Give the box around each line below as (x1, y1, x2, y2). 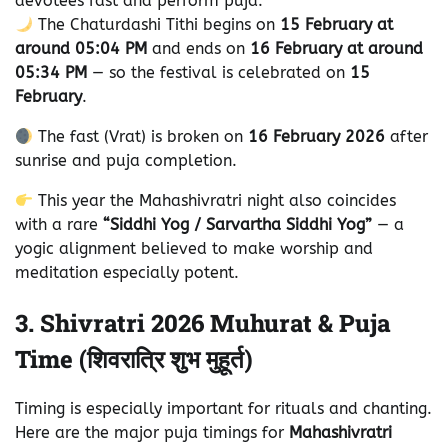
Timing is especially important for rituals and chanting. (15, 398, 432, 418)
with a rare (15, 215, 103, 235)
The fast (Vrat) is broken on (33, 127, 249, 147)
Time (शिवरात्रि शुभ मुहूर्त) (15, 343, 253, 375)
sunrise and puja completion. (15, 151, 242, 171)
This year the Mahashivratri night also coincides (33, 191, 397, 211)
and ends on (147, 39, 250, 59)
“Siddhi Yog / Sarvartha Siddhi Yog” (103, 215, 372, 235)
